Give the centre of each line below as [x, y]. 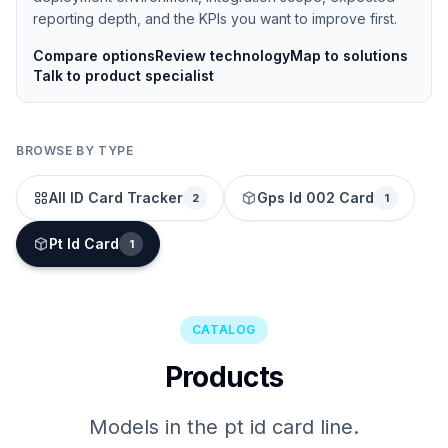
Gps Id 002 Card [315, 197]
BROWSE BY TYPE [75, 150]
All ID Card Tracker [116, 197]
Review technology [222, 55]
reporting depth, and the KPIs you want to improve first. [215, 18]
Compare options [94, 55]
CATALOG [224, 329]
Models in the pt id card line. [224, 426]
